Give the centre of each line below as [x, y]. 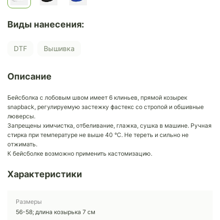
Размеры [29, 201]
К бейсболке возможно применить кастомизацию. [80, 153]
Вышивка [61, 49]
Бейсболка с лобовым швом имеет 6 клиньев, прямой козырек [97, 97]
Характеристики [45, 174]
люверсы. [21, 116]
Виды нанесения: [46, 24]
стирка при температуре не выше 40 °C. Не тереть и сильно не [98, 135]
